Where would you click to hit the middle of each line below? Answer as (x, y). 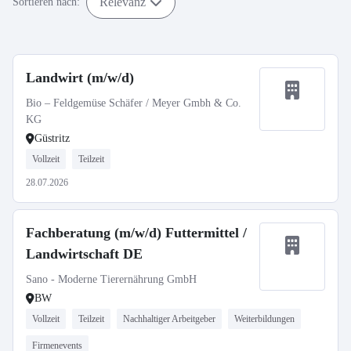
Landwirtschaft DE (84, 254)
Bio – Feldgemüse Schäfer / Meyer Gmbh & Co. (134, 103)
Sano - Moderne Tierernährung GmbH (111, 279)
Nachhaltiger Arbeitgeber (169, 319)
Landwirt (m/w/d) (80, 78)
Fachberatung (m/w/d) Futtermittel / (136, 233)
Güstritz (52, 138)
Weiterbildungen (264, 319)
